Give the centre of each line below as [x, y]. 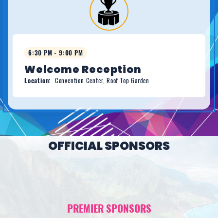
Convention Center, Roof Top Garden [102, 81]
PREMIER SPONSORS [109, 208]
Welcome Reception [83, 70]
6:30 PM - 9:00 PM [56, 53]
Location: [38, 81]
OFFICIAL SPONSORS [109, 145]
